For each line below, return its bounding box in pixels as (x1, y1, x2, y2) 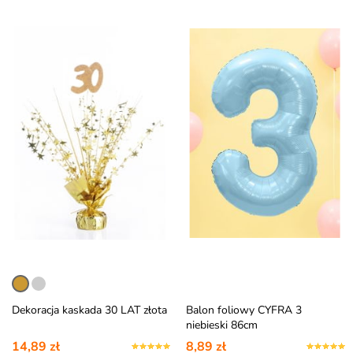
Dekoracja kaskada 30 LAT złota (11, 302, 167, 318)
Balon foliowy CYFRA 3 (186, 302, 303, 318)
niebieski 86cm (186, 317, 258, 333)
